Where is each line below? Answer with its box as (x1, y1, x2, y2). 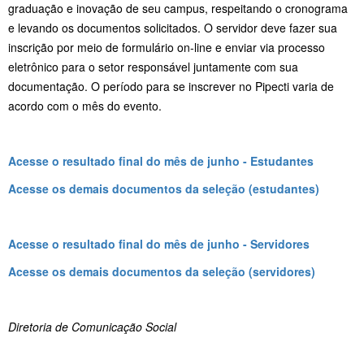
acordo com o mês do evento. (8, 97, 165, 114)
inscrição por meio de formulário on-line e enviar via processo (8, 38, 325, 55)
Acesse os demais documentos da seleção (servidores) (8, 262, 315, 279)
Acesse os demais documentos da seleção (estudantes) (8, 180, 319, 197)
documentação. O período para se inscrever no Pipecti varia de (8, 77, 334, 94)
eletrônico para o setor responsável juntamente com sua (8, 58, 298, 75)
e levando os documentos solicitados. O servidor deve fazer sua (8, 19, 337, 36)
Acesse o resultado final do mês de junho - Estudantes (8, 152, 314, 169)
